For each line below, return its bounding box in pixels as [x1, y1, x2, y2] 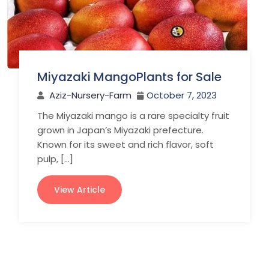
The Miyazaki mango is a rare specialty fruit [37, 109, 229, 122]
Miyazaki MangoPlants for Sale [37, 68, 222, 85]
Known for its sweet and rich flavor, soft [37, 138, 214, 151]
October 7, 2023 [147, 89, 217, 101]
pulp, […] [37, 153, 73, 165]
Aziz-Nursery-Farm [49, 89, 131, 101]
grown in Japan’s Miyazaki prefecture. [37, 124, 204, 136]
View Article [54, 184, 105, 196]
